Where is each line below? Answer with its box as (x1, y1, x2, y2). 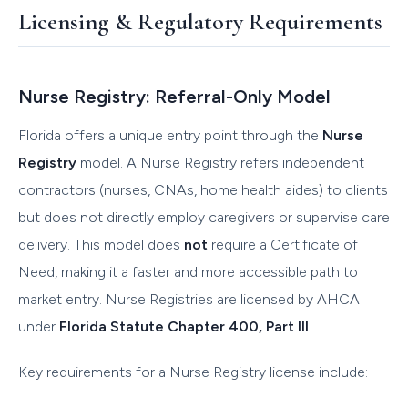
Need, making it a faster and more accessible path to (18, 262, 358, 280)
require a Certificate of (208, 235, 358, 253)
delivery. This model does (18, 235, 184, 253)
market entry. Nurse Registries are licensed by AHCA (18, 290, 360, 308)
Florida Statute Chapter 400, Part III (59, 317, 309, 335)
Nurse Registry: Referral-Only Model (18, 85, 331, 107)
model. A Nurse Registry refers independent (76, 153, 364, 171)
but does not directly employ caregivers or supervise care (18, 208, 390, 226)
